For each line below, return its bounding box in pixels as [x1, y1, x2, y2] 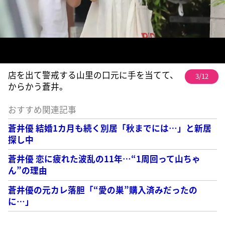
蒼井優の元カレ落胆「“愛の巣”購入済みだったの [8, 183, 198, 196]
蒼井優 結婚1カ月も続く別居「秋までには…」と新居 [8, 122, 212, 135]
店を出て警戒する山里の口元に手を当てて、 [8, 69, 179, 81]
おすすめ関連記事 [8, 103, 77, 116]
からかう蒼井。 [8, 80, 68, 93]
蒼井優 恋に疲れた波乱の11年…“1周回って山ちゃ [8, 153, 201, 165]
